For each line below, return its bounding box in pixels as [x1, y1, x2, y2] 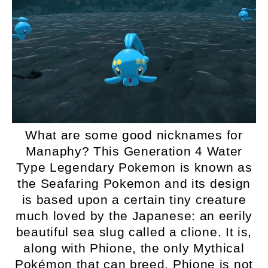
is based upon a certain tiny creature [22, 193, 246, 207]
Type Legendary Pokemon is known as [16, 160, 252, 175]
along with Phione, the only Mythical [23, 241, 245, 255]
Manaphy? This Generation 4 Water [25, 144, 243, 159]
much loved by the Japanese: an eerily [16, 209, 252, 223]
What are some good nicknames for [25, 128, 243, 142]
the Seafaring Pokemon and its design [17, 176, 251, 191]
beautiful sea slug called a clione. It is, [16, 225, 252, 239]
